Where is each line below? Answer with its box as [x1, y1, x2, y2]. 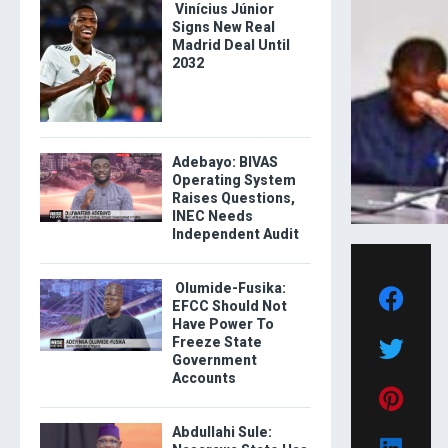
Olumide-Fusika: [171, 279, 286, 296]
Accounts [171, 369, 236, 386]
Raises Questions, [171, 189, 295, 206]
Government [171, 351, 257, 368]
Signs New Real [171, 19, 275, 35]
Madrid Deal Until [171, 37, 290, 53]
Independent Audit [171, 225, 299, 242]
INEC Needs [171, 207, 253, 224]
